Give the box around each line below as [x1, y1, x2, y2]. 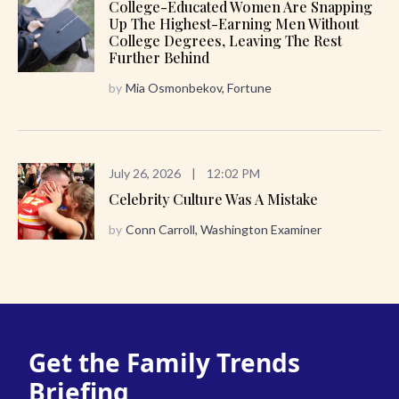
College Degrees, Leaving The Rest [109, 30, 342, 50]
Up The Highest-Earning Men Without [109, 13, 359, 33]
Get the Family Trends [28, 345, 300, 379]
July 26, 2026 [109, 165, 181, 181]
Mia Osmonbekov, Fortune [126, 79, 272, 95]
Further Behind [109, 47, 209, 67]
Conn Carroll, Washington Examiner [126, 221, 322, 237]
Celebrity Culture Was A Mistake [109, 189, 318, 208]
